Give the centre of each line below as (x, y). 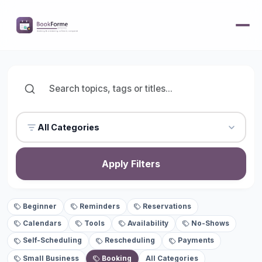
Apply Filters (131, 163)
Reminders (100, 206)
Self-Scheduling (53, 241)
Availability (148, 224)
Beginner (40, 206)
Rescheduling (130, 241)
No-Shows (210, 224)
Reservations (167, 206)
